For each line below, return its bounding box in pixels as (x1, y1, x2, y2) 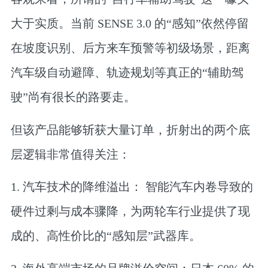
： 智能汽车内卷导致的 (130, 180, 253, 194)
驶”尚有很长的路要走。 (10, 90, 136, 104)
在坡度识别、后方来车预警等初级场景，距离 (10, 41, 250, 55)
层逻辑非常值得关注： (10, 147, 130, 161)
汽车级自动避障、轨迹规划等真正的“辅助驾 (10, 66, 243, 80)
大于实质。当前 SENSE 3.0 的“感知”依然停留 (10, 17, 249, 31)
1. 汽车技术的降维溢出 (10, 180, 130, 194)
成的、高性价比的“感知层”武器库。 (10, 229, 201, 243)
